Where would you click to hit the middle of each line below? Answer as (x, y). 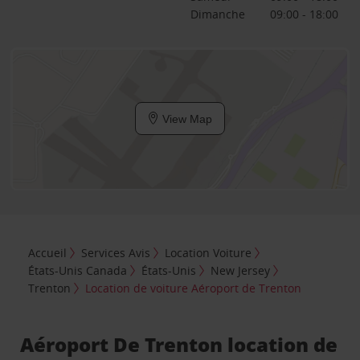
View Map (186, 119)
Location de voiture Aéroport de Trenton (194, 288)
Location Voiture (209, 253)
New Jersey (241, 271)
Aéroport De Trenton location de (179, 345)
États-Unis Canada (78, 271)
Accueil (48, 253)
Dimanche (217, 14)
